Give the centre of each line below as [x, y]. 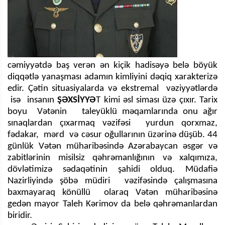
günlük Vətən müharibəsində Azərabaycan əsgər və [113, 146]
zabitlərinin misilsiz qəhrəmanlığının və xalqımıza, [113, 158]
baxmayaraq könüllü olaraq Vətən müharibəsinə [113, 192]
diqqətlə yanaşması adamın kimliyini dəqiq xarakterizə [113, 77]
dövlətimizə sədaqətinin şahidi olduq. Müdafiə [113, 169]
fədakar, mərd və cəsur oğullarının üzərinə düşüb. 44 [113, 135]
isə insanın [33, 100]
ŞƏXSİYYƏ [77, 100]
